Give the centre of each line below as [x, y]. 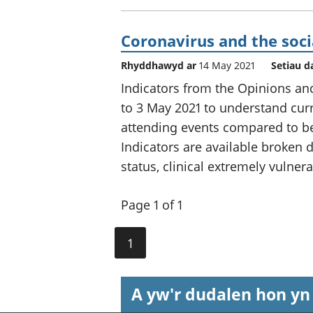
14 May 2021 [227, 65]
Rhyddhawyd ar [160, 65]
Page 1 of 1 [152, 204]
